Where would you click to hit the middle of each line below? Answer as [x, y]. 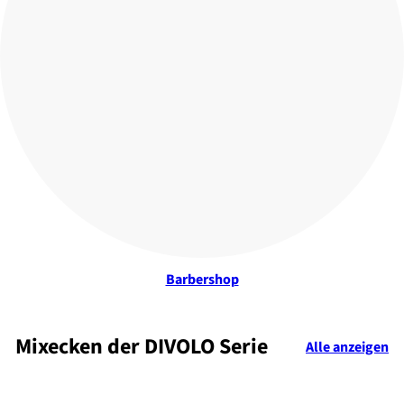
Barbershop [202, 279]
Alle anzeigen [347, 347]
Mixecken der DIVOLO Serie [142, 346]
